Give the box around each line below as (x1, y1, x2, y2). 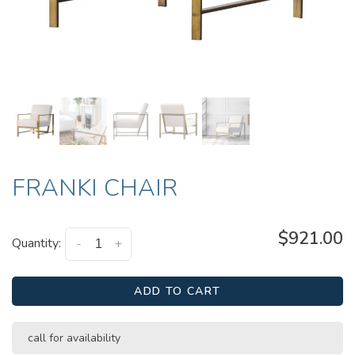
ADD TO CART (134, 284, 221, 300)
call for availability (28, 330, 120, 346)
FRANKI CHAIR (12, 172, 177, 204)
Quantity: (12, 235, 61, 252)
